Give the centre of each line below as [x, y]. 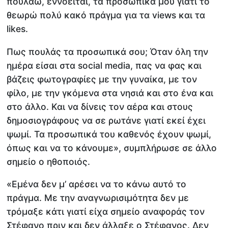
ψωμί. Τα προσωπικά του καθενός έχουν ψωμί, [109, 134]
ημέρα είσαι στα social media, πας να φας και [104, 65]
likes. [18, 29]
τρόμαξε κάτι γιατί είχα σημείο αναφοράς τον [106, 212]
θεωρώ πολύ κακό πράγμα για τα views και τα [106, 15]
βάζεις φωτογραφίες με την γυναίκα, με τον [102, 79]
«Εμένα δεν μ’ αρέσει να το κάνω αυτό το [97, 184]
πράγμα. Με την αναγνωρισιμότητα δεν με [98, 198]
